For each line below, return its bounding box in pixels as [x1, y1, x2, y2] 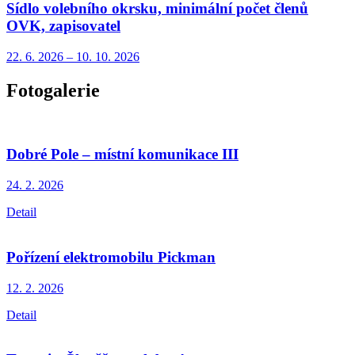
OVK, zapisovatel [6, 17, 120, 35]
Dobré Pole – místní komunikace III [6, 146, 239, 163]
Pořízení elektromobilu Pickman [6, 248, 216, 265]
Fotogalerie [6, 79, 100, 101]
